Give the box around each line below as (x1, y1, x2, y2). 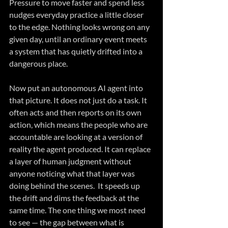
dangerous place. (9, 59, 68, 69)
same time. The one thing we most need (9, 205, 147, 215)
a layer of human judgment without (9, 156, 133, 166)
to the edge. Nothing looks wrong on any (9, 22, 151, 32)
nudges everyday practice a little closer (9, 10, 145, 20)
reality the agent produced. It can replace (9, 144, 152, 154)
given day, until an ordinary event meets (9, 34, 149, 44)
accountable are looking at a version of (9, 132, 144, 142)
